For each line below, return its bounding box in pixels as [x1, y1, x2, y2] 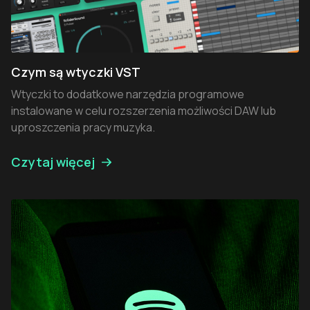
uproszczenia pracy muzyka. [11, 120, 155, 136]
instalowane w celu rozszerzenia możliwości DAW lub [11, 103, 276, 119]
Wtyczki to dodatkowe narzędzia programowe [11, 86, 244, 102]
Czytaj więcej [11, 154, 95, 171]
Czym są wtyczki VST [11, 64, 140, 81]
